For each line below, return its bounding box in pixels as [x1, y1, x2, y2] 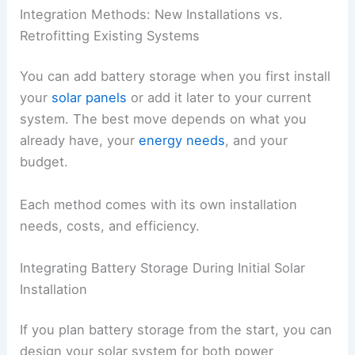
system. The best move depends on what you [20, 111, 307, 128]
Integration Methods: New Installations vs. [20, 6, 284, 22]
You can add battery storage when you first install [20, 68, 331, 85]
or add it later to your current [127, 90, 312, 106]
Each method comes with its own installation [20, 196, 298, 212]
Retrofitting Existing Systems [20, 27, 200, 44]
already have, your [20, 132, 139, 149]
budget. [20, 154, 69, 170]
